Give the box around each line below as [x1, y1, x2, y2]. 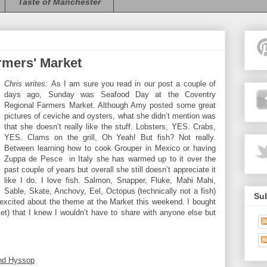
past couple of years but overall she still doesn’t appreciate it [4, 164, 216, 174]
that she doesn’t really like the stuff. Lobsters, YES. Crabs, [4, 122, 216, 131]
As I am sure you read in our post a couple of [51, 79, 216, 88]
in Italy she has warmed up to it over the [69, 154, 216, 163]
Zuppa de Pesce [4, 154, 66, 163]
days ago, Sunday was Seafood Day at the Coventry [4, 89, 216, 99]
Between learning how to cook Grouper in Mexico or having [4, 143, 216, 153]
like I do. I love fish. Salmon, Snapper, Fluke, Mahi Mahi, [4, 175, 216, 185]
